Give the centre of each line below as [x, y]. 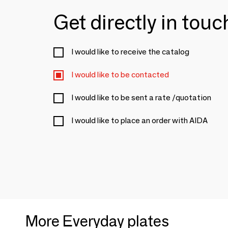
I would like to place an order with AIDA [139, 120]
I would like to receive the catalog [130, 52]
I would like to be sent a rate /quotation [141, 97]
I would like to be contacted [120, 75]
